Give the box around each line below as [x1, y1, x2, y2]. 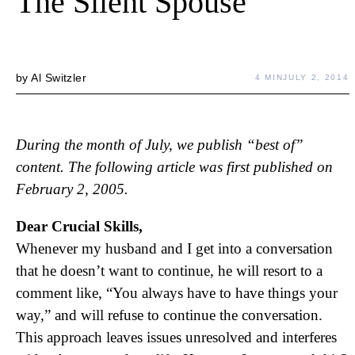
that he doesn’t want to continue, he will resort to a [16, 262, 323, 279]
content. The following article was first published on [16, 158, 333, 175]
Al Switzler [31, 71, 87, 84]
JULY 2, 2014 [283, 73, 349, 82]
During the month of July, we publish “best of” [16, 136, 303, 153]
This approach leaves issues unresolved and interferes [16, 329, 337, 345]
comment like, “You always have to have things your [16, 284, 338, 301]
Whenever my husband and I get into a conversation [16, 240, 333, 257]
